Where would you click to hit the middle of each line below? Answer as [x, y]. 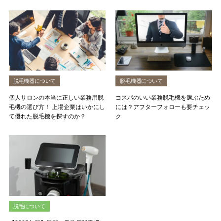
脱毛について [29, 206]
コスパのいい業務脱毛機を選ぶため [163, 98]
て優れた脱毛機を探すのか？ [47, 117]
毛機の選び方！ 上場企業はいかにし [57, 107]
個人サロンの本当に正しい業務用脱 [56, 98]
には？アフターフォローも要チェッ [163, 107]
